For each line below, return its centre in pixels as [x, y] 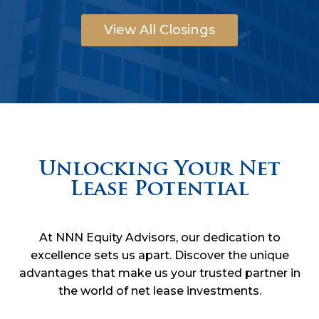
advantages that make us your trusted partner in [159, 273]
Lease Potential [159, 190]
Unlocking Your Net [159, 170]
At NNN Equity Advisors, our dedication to [159, 237]
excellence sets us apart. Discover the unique [159, 255]
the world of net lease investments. [159, 291]
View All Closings [159, 30]
